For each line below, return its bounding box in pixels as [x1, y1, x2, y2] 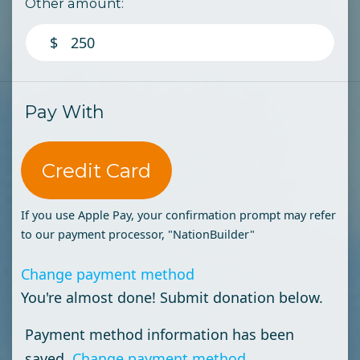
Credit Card [42, 158, 151, 183]
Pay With [25, 101, 104, 123]
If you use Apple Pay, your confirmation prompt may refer [21, 207, 336, 223]
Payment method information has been [25, 325, 294, 345]
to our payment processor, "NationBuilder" [21, 227, 255, 243]
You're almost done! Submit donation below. [21, 288, 323, 308]
